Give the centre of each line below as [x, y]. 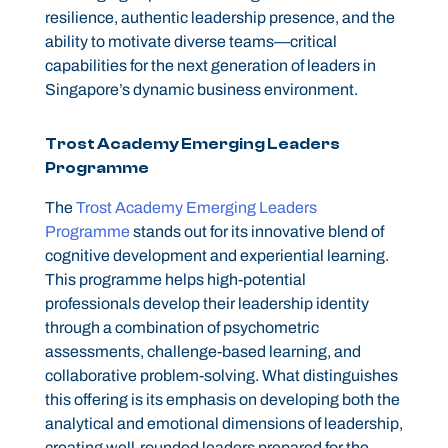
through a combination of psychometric [181, 328]
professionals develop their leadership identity [206, 304]
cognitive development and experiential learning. [216, 256]
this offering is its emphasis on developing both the [222, 400]
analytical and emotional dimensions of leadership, [223, 424]
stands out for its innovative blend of [256, 232]
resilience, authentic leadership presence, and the [219, 18]
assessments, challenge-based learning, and [202, 352]
